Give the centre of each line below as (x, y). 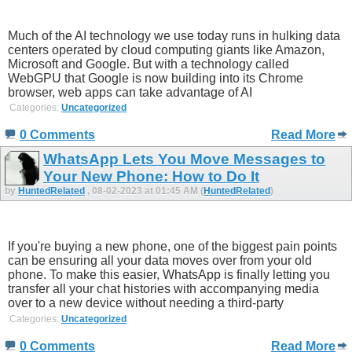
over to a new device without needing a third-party (146, 303)
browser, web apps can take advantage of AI (130, 92)
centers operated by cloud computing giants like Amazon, (166, 49)
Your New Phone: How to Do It (151, 177)
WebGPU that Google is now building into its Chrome (156, 78)
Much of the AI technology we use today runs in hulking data (174, 35)
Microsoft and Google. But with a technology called (148, 64)
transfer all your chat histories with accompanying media (163, 289)
